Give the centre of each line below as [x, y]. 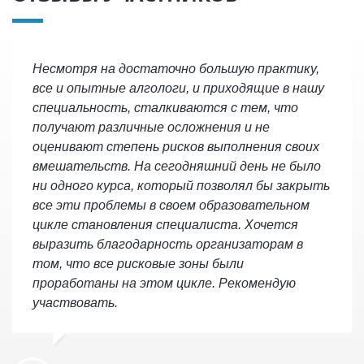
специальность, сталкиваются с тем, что [165, 107]
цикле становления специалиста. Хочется [165, 224]
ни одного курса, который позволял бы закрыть [181, 185]
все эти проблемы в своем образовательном [171, 205]
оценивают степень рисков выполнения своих [175, 146]
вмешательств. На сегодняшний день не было [176, 166]
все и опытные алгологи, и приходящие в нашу [178, 88]
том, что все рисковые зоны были [138, 263]
